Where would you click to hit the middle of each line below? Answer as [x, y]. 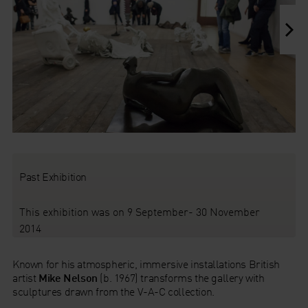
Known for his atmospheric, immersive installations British [146, 264]
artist [25, 277]
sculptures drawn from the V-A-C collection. [113, 291]
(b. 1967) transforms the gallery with [181, 277]
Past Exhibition [53, 176]
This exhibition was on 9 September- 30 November [139, 211]
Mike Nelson [68, 277]
